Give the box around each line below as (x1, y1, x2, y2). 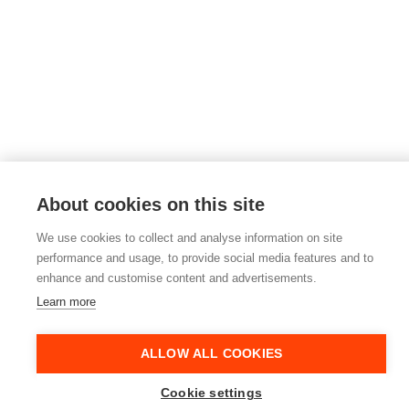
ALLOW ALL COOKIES (140, 347, 283, 361)
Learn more (37, 295, 96, 309)
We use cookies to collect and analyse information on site (37, 231, 342, 245)
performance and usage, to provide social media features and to (37, 251, 373, 265)
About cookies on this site (37, 194, 265, 215)
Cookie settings (161, 386, 262, 400)
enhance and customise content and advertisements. (37, 271, 317, 285)
